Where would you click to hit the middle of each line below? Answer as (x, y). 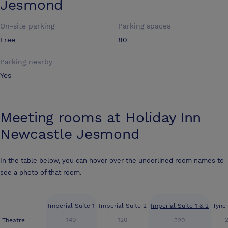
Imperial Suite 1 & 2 (180, 205)
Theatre (13, 220)
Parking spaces (144, 26)
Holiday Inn (163, 117)
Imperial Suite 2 (123, 205)
